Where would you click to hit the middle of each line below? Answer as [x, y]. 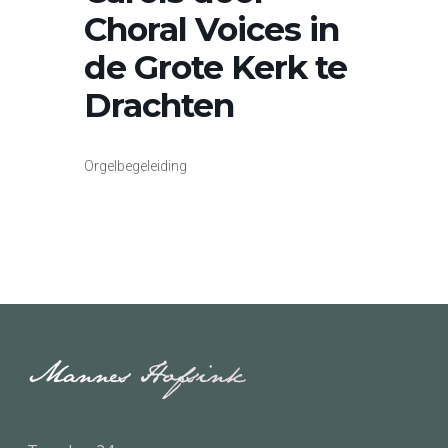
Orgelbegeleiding [135, 166]
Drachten [159, 105]
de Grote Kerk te [215, 67]
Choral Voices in [211, 29]
